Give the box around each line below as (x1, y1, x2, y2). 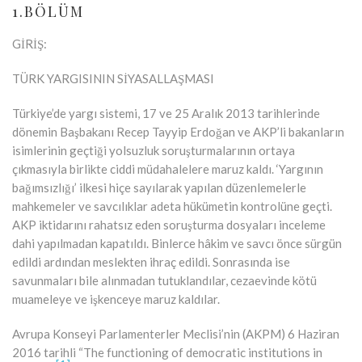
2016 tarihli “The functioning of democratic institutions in (12, 344, 322, 360)
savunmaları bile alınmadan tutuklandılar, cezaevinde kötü (12, 272, 317, 288)
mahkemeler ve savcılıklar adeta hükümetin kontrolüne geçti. (12, 198, 335, 213)
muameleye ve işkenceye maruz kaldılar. (12, 291, 220, 306)
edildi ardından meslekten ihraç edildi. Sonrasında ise (12, 254, 290, 269)
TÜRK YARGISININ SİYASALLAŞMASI (12, 70, 214, 86)
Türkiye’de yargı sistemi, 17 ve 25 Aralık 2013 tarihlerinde (12, 105, 320, 120)
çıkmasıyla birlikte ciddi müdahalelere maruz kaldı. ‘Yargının (12, 161, 323, 176)
